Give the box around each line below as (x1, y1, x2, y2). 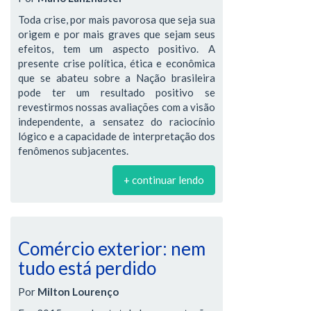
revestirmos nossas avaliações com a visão (18, 100, 215, 113)
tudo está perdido (18, 256, 156, 279)
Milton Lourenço (37, 285, 119, 298)
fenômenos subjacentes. (18, 144, 128, 157)
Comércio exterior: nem (18, 237, 205, 260)
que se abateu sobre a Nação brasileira (18, 71, 215, 84)
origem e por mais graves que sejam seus (18, 27, 215, 40)
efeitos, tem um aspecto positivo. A (18, 42, 215, 55)
